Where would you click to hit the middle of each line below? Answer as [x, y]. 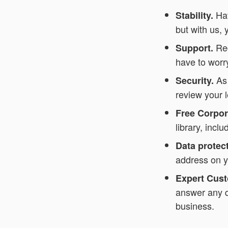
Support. [194, 48]
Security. [196, 80]
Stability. [196, 15]
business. [195, 205]
